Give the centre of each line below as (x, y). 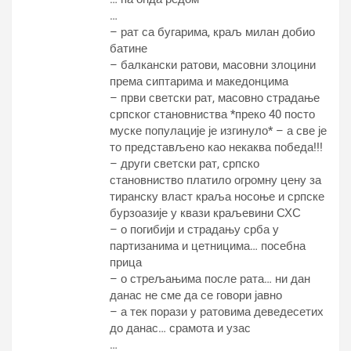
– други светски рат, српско (185, 164)
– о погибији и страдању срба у (194, 230)
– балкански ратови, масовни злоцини (213, 65)
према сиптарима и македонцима (199, 81)
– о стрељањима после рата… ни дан (210, 279)
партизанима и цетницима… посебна (208, 246)
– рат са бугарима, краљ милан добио (212, 32)
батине (128, 49)
